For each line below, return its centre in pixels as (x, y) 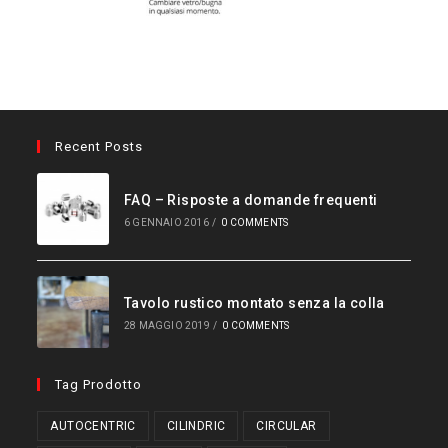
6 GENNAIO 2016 (166, 223)
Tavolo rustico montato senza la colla (254, 302)
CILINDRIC (196, 425)
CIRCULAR (286, 425)
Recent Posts (99, 147)
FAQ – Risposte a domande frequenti (250, 200)
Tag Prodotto (99, 384)
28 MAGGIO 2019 (166, 325)
